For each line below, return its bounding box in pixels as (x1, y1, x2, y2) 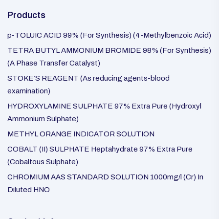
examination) (7, 87, 50, 95)
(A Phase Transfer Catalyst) (7, 59, 100, 67)
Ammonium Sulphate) (7, 115, 79, 123)
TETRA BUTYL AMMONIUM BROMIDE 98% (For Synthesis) (7, 46, 211, 54)
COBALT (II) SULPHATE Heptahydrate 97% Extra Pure (7, 145, 193, 153)
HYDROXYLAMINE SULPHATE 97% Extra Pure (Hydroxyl (7, 102, 201, 110)
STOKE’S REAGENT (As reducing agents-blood (7, 74, 170, 82)
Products (7, 10, 45, 20)
